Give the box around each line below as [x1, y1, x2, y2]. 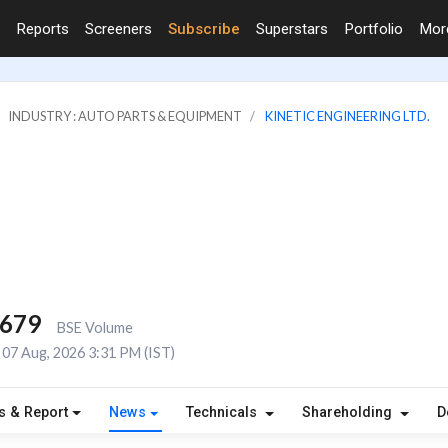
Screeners [85, 19, 152, 38]
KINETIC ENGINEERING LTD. [265, 107, 430, 124]
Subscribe [168, 19, 240, 38]
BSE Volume [56, 318, 133, 336]
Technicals [186, 404, 262, 422]
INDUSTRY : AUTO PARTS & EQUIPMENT [8, 107, 242, 124]
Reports [16, 19, 69, 38]
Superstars [256, 19, 328, 38]
